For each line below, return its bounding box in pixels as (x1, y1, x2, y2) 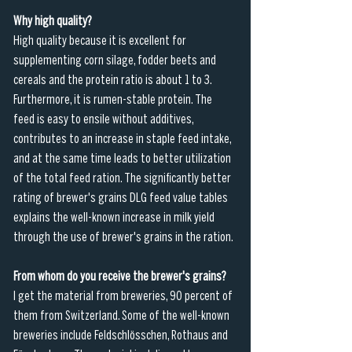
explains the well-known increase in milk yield (13, 211, 217, 224)
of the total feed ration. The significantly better (13, 172, 233, 185)
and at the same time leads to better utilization (13, 152, 233, 165)
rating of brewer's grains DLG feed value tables (13, 192, 230, 204)
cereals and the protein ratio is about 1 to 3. (13, 74, 214, 86)
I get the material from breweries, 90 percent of (13, 290, 235, 302)
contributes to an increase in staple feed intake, (13, 133, 233, 145)
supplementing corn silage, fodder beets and (13, 54, 218, 67)
